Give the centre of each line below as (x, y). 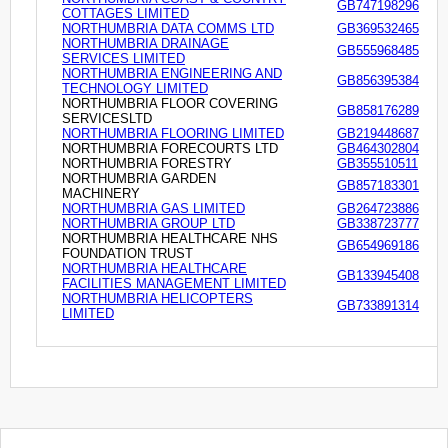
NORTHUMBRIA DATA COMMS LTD (168, 29)
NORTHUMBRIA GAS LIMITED (153, 209)
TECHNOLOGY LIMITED (135, 89)
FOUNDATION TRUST (127, 254)
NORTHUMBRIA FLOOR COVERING (170, 104)
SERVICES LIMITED (123, 59)
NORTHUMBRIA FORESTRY (147, 164)
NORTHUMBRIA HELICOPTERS (157, 299)
